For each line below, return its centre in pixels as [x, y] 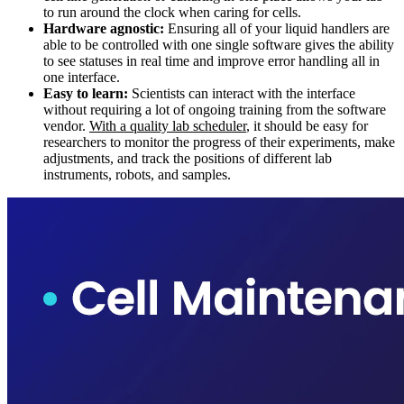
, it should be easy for [307, 125]
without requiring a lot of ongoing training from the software [215, 109]
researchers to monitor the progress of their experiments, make [219, 142]
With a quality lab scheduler [168, 125]
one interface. [82, 77]
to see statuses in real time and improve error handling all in [211, 60]
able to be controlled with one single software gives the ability [219, 44]
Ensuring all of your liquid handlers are [277, 28]
